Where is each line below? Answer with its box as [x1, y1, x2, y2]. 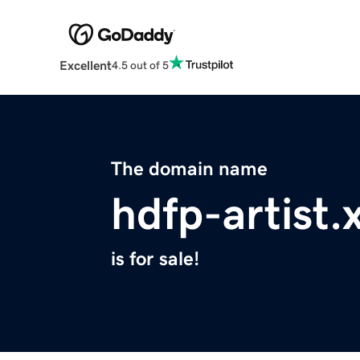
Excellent [59, 59, 112, 72]
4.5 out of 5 [111, 59, 169, 71]
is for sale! [111, 249, 199, 269]
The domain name [111, 159, 268, 179]
